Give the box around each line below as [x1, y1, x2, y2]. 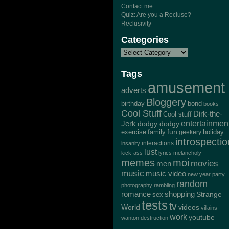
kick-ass [121, 150, 143, 156]
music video [146, 170, 186, 178]
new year [188, 171, 211, 177]
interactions [142, 140, 174, 147]
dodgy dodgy [138, 120, 179, 128]
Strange [196, 190, 222, 198]
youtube [189, 213, 215, 221]
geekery [179, 129, 201, 136]
